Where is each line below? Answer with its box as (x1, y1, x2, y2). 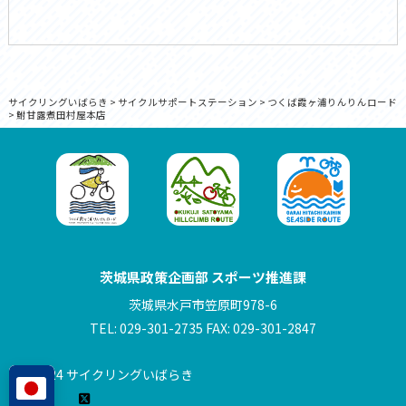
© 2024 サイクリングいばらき (20, 365, 193, 384)
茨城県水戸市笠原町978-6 (129, 295, 277, 314)
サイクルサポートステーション (117, 95, 257, 110)
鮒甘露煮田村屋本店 (15, 108, 106, 122)
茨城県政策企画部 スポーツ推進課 (100, 267, 306, 287)
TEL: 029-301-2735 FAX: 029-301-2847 (90, 319, 316, 338)
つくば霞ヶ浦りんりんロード (266, 95, 397, 110)
